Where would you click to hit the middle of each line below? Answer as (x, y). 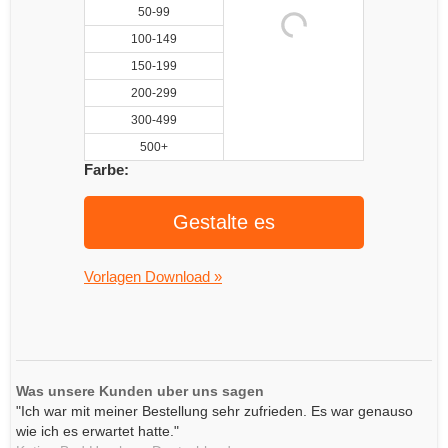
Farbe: (106, 169)
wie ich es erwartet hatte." (97, 431)
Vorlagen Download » (153, 276)
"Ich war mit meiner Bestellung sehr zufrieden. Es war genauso (214, 411)
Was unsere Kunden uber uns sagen (140, 391)
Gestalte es (224, 222)
